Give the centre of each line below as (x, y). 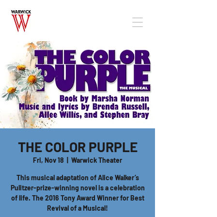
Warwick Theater (97, 160)
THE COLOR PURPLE (77, 147)
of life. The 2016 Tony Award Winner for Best (77, 198)
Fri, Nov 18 (48, 160)
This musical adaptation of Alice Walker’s (77, 178)
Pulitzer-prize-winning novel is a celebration (77, 188)
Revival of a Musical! (77, 208)
